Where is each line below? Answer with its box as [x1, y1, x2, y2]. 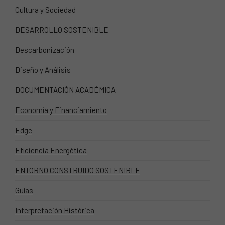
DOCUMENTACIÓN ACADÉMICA [15, 85, 116, 94]
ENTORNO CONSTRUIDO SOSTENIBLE [15, 166, 140, 175]
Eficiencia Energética [15, 146, 87, 155]
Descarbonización [15, 45, 74, 54]
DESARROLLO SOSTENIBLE [15, 25, 108, 34]
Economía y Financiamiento [15, 105, 107, 115]
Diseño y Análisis [15, 65, 71, 74]
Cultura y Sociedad [15, 5, 76, 14]
